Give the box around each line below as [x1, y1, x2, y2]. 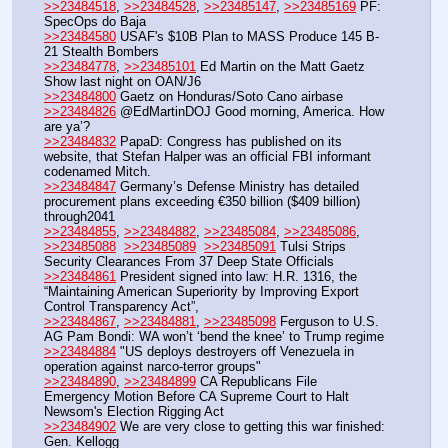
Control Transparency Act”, [44, 298, 199, 314]
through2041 [44, 208, 115, 224]
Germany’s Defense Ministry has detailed [116, 178, 359, 194]
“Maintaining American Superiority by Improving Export [44, 283, 359, 299]
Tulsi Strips [276, 238, 346, 254]
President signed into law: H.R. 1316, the [116, 268, 357, 284]
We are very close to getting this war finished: [116, 418, 385, 434]
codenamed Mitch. [44, 163, 151, 179]
